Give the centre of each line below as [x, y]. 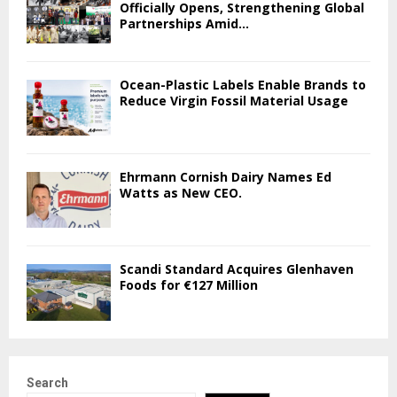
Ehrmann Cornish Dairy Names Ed [226, 176]
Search [47, 382]
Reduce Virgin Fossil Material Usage [234, 100]
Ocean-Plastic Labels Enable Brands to [243, 84]
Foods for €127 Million [189, 285]
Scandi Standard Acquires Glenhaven [237, 269]
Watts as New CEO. [181, 192]
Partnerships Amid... [184, 24]
